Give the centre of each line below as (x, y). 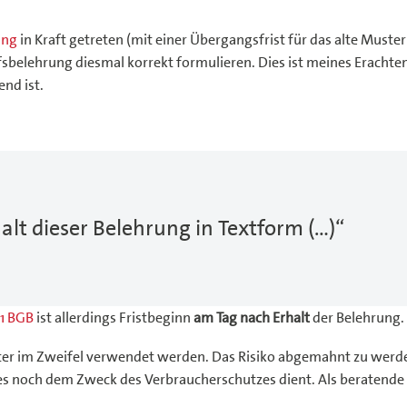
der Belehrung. (357, 317)
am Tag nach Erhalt (252, 317)
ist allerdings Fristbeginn (114, 317)
